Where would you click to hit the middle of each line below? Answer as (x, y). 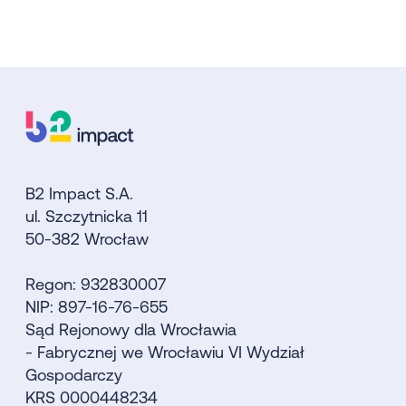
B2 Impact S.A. (79, 193)
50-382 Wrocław (87, 238)
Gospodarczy (74, 374)
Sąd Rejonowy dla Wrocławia (131, 329)
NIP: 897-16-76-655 (97, 306)
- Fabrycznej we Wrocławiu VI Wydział (165, 352)
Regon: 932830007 (96, 284)
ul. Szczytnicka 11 (87, 216)
